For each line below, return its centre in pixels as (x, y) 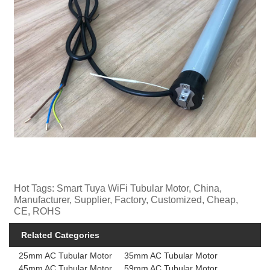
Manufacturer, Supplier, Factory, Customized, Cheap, (126, 200)
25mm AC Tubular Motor (66, 256)
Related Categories (60, 235)
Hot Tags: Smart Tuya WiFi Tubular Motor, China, (118, 189)
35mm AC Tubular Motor (171, 256)
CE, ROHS (38, 212)
